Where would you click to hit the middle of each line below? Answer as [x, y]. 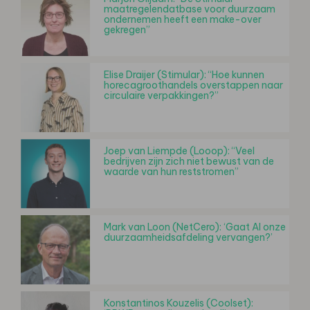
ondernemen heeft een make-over [183, 19]
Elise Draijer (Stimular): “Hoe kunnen [184, 74]
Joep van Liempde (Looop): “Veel [179, 151]
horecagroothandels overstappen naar [193, 85]
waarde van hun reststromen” [171, 171]
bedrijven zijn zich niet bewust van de [189, 161]
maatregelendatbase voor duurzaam [190, 9]
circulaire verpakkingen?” [161, 95]
